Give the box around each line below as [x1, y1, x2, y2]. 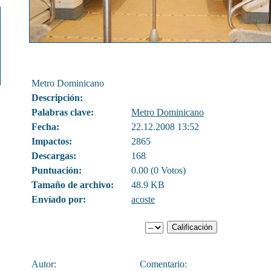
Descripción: [31, 93, 83, 103]
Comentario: [140, 259, 187, 269]
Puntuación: [31, 165, 82, 175]
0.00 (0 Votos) [131, 165, 186, 175]
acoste [131, 194, 155, 204]
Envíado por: [31, 194, 86, 204]
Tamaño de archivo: [31, 180, 114, 190]
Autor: [31, 259, 56, 269]
